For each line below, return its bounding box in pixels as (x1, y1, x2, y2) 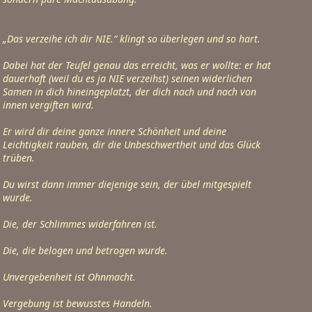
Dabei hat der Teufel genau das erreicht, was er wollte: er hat (3, 58, 271, 72)
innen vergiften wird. (3, 98, 94, 111)
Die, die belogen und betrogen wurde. (3, 244, 168, 257)
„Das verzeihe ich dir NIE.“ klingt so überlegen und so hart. (3, 32, 260, 45)
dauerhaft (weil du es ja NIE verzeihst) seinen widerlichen (3, 72, 252, 85)
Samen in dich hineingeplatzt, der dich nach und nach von (3, 85, 256, 98)
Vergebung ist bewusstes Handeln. (3, 297, 153, 310)
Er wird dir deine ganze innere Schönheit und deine (3, 125, 226, 138)
